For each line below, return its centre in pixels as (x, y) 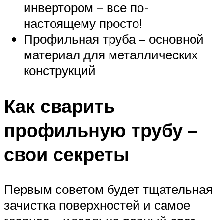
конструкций (60, 70)
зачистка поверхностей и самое (97, 205)
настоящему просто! (83, 23)
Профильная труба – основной (114, 39)
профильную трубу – (101, 130)
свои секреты (67, 154)
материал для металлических (111, 54)
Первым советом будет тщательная (108, 189)
